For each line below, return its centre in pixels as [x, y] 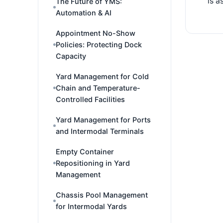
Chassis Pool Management [102, 195]
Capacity [71, 56]
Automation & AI [84, 13]
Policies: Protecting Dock [99, 45]
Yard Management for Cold [102, 76]
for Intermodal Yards [91, 206]
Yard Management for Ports [103, 120]
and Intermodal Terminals [100, 131]
